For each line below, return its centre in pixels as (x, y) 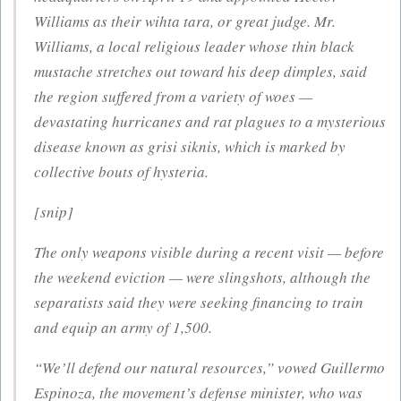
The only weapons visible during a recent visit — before (209, 252)
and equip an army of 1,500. (124, 327)
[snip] (54, 211)
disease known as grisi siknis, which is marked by (190, 146)
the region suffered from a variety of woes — (174, 96)
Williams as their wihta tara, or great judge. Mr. (185, 21)
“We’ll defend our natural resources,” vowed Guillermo (210, 367)
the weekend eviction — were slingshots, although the (203, 277)
